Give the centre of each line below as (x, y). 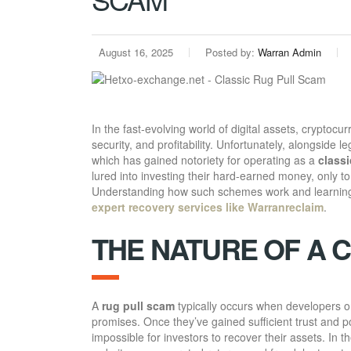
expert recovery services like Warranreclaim (208, 207)
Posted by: (232, 52)
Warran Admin (289, 52)
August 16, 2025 (134, 52)
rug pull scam (138, 306)
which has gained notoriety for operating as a (205, 160)
